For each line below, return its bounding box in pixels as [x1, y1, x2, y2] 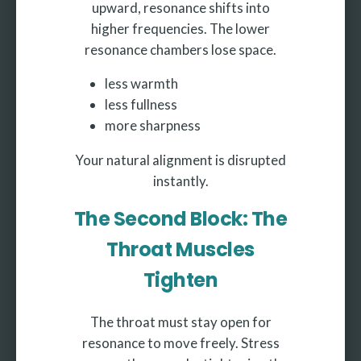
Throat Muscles [106, 235, 255, 263]
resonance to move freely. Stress [81, 334, 280, 351]
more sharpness [105, 117, 201, 135]
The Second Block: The [73, 205, 288, 232]
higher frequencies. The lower [91, 20, 270, 38]
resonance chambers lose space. [85, 41, 276, 59]
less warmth [105, 75, 178, 93]
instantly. [152, 172, 209, 189]
